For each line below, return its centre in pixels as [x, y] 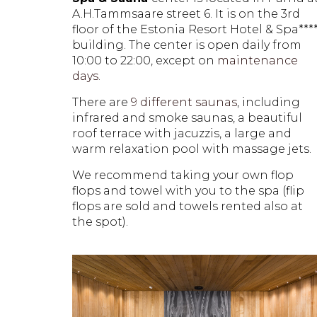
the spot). [100, 222]
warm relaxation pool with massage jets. [192, 149]
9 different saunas [184, 102]
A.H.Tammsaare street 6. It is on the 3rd [186, 14]
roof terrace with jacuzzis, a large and [182, 133]
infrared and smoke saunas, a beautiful [187, 118]
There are [102, 102]
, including [269, 102]
